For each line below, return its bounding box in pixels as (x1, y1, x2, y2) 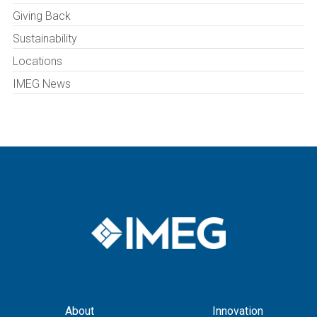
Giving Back (13, 9, 71, 23)
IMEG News (13, 77, 71, 91)
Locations (13, 54, 62, 68)
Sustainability (13, 32, 77, 45)
